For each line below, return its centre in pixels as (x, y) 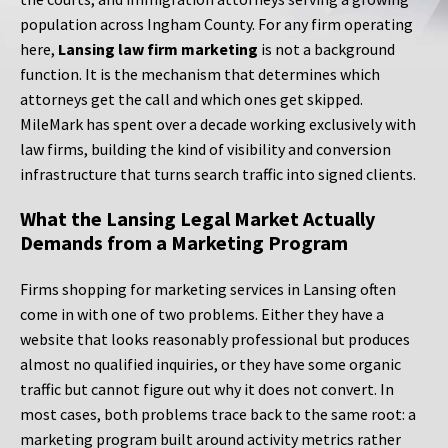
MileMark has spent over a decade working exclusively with (218, 124)
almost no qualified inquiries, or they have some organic (210, 364)
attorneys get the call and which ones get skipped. (191, 99)
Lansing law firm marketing (158, 49)
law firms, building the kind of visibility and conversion (205, 149)
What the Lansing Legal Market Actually (197, 219)
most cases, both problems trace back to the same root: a (218, 414)
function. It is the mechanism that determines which (200, 74)
